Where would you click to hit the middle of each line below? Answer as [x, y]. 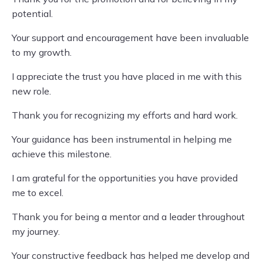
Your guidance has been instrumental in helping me [122, 139]
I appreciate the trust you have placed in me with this [127, 76]
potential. [32, 14]
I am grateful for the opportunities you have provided [125, 178]
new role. [31, 91]
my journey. [36, 231]
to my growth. [42, 52]
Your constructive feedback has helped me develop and [131, 255]
